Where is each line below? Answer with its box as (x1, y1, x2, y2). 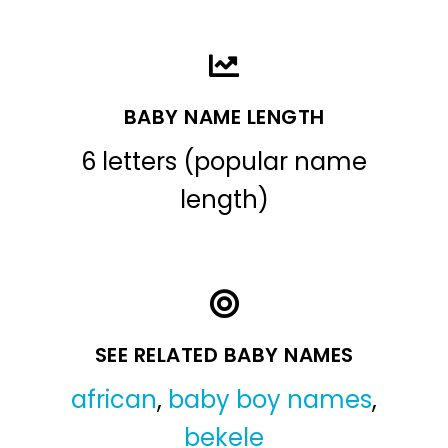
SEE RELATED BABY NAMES (94, 340, 354, 369)
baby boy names (168, 382, 372, 416)
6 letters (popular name (81, 144, 367, 178)
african (71, 382, 157, 416)
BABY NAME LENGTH (123, 102, 325, 131)
